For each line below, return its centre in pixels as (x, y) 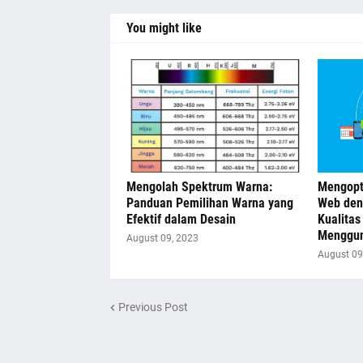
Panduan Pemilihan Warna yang (209, 203)
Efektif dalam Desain (181, 219)
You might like (164, 28)
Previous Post (153, 307)
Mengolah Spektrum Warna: (199, 187)
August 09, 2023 (162, 238)
